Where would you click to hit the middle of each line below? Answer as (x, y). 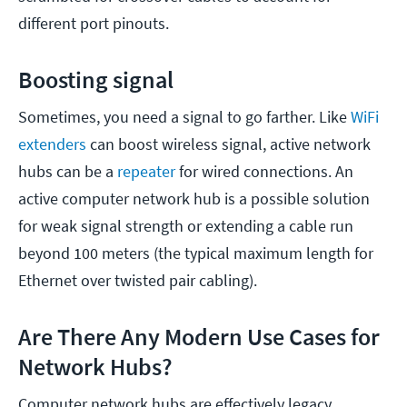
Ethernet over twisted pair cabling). (139, 280)
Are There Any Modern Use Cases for (199, 336)
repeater (146, 171)
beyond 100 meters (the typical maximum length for (196, 253)
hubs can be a (68, 171)
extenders (52, 144)
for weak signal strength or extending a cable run (186, 225)
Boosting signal (98, 79)
